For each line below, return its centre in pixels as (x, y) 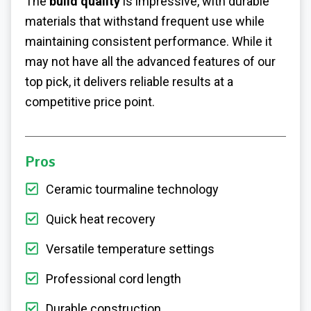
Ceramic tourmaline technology (132, 189)
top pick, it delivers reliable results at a (129, 82)
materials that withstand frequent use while (145, 22)
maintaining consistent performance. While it (149, 42)
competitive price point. (90, 102)
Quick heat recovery (101, 219)
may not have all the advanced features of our (150, 62)
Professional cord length (114, 278)
